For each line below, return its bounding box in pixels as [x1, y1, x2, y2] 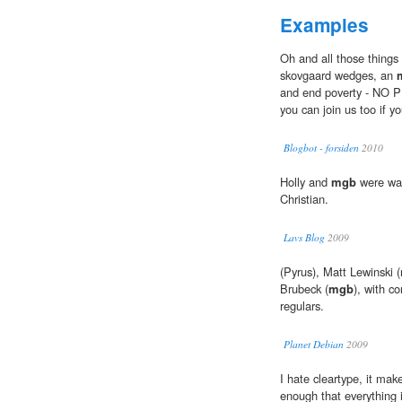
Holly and [280, 173, 331, 191]
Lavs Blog [284, 231, 325, 245]
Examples [280, 12, 369, 39]
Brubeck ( [280, 280, 328, 298]
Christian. [280, 190, 328, 208]
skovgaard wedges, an [280, 66, 397, 84]
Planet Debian [284, 337, 344, 352]
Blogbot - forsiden [284, 141, 359, 155]
